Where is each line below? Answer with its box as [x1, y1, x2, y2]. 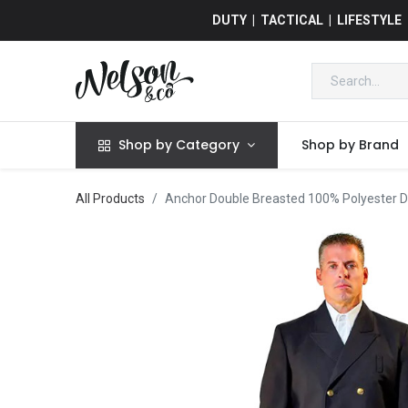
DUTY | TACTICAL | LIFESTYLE [212, 12, 403, 27]
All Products [75, 191, 145, 207]
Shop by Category [118, 136, 240, 155]
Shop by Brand [301, 136, 399, 155]
